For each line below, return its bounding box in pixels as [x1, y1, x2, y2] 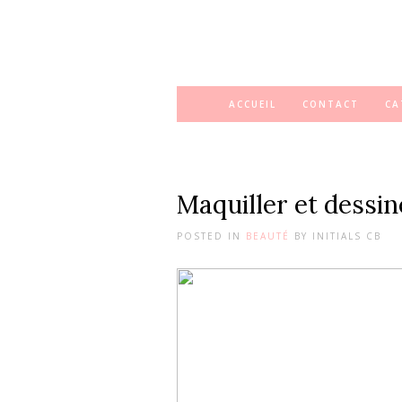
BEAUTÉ [246, 230, 290, 242]
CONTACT [302, 98, 359, 110]
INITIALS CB [312, 230, 381, 242]
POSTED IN [177, 230, 241, 242]
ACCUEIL [229, 98, 276, 110]
